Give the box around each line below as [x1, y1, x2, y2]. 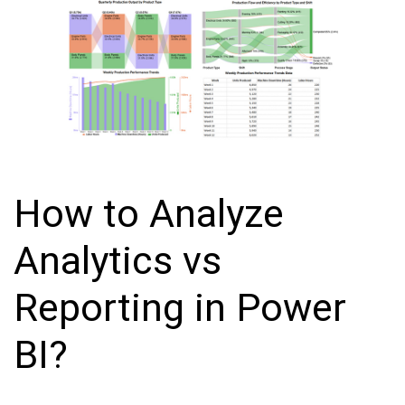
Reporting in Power [14, 284, 346, 330]
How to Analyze [14, 190, 284, 236]
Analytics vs [14, 237, 221, 283]
